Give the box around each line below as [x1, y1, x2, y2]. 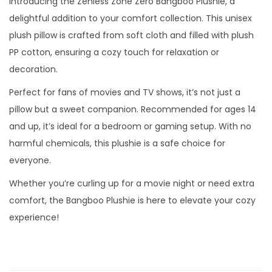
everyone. [9, 154, 51, 166]
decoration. [9, 63, 58, 75]
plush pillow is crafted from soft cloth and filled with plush [9, 29, 254, 41]
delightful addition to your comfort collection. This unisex [9, 12, 252, 24]
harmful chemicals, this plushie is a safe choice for [9, 137, 225, 149]
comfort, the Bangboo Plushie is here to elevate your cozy [9, 194, 256, 206]
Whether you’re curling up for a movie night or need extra [9, 177, 254, 189]
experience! [9, 211, 59, 223]
